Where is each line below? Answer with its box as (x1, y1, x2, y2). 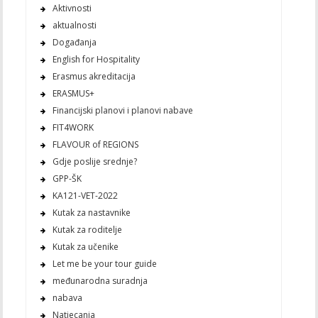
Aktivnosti (52, 2, 92, 15)
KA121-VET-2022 (52, 190, 118, 202)
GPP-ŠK (52, 172, 82, 185)
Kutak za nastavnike (52, 207, 131, 219)
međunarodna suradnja (52, 275, 148, 287)
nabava (52, 292, 82, 305)
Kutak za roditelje (52, 224, 122, 236)
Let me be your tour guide (52, 258, 157, 270)
